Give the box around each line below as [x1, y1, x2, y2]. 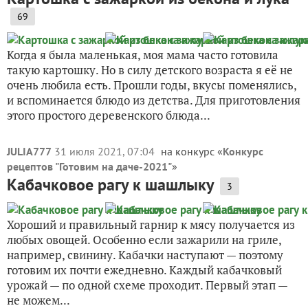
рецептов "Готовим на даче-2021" [7, 159, 172, 173]
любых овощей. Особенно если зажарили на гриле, [7, 232, 281, 247]
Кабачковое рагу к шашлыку [7, 174, 214, 195]
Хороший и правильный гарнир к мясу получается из [7, 217, 295, 232]
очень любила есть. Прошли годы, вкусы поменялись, [7, 77, 296, 93]
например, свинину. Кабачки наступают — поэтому [7, 247, 283, 263]
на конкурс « [161, 144, 223, 158]
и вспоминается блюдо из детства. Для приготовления [7, 92, 300, 108]
